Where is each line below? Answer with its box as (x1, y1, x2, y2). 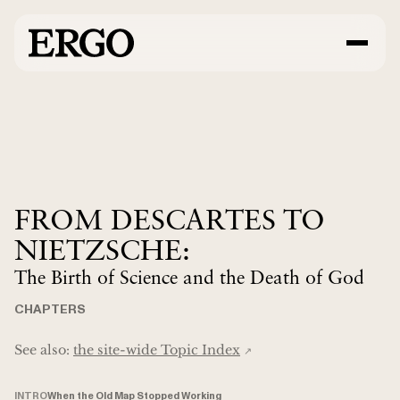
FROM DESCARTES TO (14, 208, 325, 237)
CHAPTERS (14, 301, 86, 317)
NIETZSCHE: (14, 238, 190, 267)
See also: (14, 341, 73, 358)
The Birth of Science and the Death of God (14, 269, 364, 288)
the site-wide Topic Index (73, 341, 240, 358)
